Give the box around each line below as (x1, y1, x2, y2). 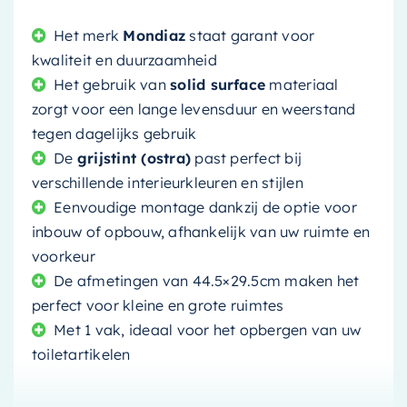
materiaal (265, 74, 339, 94)
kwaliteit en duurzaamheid (31, 50, 217, 69)
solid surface (170, 74, 266, 94)
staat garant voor (185, 25, 315, 45)
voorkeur (31, 246, 95, 265)
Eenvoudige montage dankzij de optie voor (54, 197, 357, 216)
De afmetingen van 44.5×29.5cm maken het (54, 271, 360, 290)
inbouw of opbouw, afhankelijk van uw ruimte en (31, 222, 371, 241)
